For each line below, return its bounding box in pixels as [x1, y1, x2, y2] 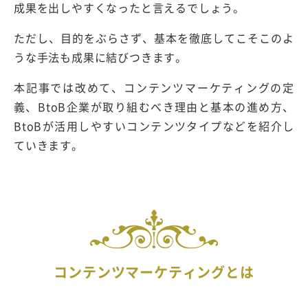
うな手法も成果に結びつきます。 [14, 48, 187, 65]
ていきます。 [14, 136, 83, 153]
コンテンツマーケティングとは [54, 261, 254, 282]
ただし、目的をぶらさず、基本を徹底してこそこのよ [14, 29, 294, 46]
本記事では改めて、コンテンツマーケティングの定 [14, 78, 294, 96]
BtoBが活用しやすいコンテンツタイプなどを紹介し [14, 117, 294, 134]
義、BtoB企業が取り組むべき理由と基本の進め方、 [14, 98, 294, 115]
